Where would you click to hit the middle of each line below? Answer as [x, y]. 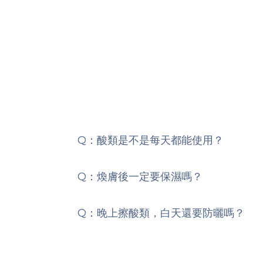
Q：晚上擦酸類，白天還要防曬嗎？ [161, 213]
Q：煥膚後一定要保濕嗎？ [140, 176]
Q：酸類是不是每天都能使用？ [151, 140]
